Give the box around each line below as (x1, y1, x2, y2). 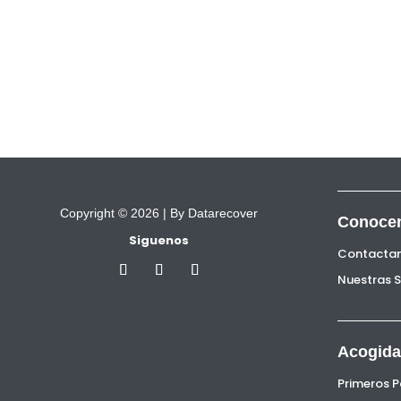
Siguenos (129, 232, 189, 249)
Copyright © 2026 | (60, 206, 170, 220)
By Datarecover (170, 206, 258, 220)
